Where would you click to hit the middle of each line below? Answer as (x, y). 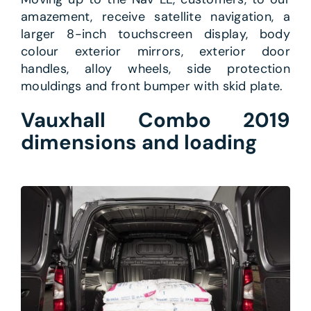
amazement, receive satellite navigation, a (155, 17)
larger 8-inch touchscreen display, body (155, 34)
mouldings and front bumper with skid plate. (152, 86)
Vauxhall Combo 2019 (155, 120)
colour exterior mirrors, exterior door (155, 52)
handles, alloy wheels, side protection (155, 69)
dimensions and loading (138, 143)
